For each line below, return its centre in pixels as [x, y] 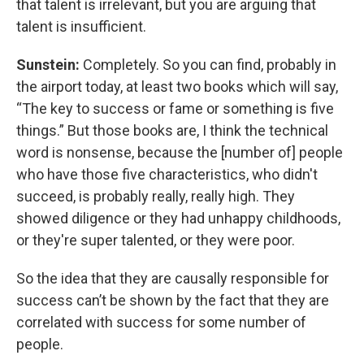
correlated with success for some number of [161, 322]
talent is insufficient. [81, 26]
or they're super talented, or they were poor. [156, 240]
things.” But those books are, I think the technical [172, 130]
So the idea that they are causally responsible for [173, 278]
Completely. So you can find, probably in [210, 64]
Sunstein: [50, 64]
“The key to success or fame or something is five [175, 108]
